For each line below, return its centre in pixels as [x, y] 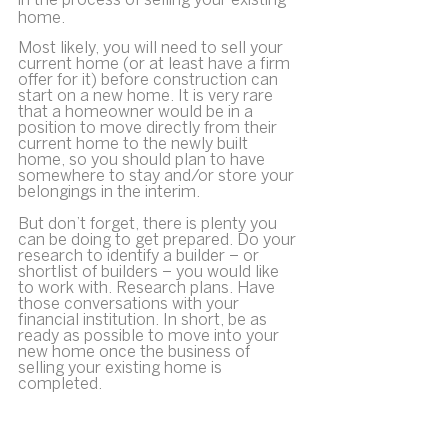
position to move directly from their [149, 128]
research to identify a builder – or [140, 256]
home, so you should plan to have [143, 160]
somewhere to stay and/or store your [158, 176]
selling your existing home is [122, 368]
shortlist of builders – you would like [150, 272]
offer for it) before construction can [150, 80]
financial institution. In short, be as [144, 320]
